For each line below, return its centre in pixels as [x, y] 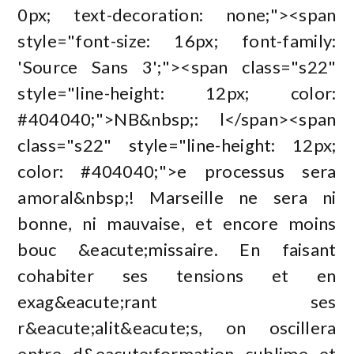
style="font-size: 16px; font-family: [177, 40]
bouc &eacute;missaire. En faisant [177, 249]
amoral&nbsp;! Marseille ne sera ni [177, 197]
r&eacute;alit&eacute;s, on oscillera [177, 327]
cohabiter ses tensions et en [177, 275]
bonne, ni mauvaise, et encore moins [177, 223]
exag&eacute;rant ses [177, 301]
